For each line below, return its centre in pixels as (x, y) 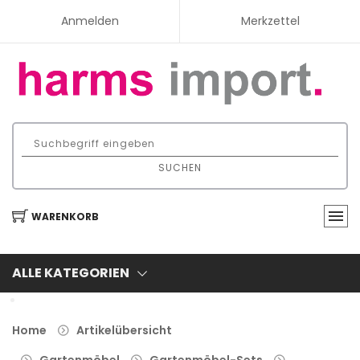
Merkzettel (270, 21)
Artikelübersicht (124, 330)
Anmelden (90, 21)
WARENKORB (65, 216)
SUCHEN (180, 168)
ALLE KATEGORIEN (71, 272)
